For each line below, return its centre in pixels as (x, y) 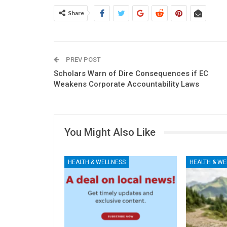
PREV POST (83, 60)
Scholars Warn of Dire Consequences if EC (131, 74)
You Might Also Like (110, 133)
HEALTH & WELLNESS (97, 162)
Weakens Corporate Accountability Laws (126, 84)
